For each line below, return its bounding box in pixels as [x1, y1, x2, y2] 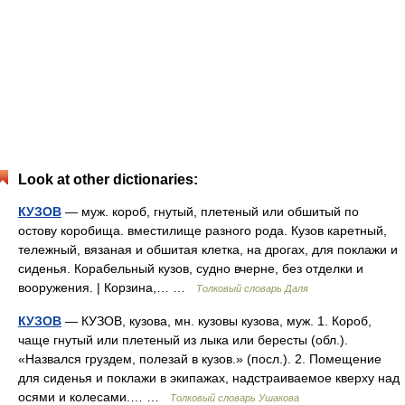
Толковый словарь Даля [196, 283, 308, 294]
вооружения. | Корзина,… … [18, 280, 196, 295]
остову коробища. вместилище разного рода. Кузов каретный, [18, 223, 387, 238]
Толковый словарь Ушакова [170, 392, 299, 403]
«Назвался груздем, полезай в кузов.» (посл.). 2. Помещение [18, 352, 381, 366]
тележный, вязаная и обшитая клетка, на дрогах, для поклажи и [18, 242, 398, 257]
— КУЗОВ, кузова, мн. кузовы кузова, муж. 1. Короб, [61, 314, 372, 328]
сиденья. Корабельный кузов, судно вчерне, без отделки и [18, 261, 363, 276]
